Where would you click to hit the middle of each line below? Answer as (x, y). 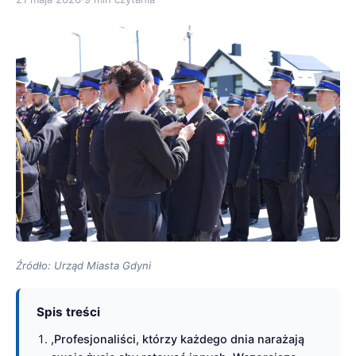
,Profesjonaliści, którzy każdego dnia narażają (178, 339)
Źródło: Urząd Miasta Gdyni (83, 265)
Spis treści (68, 312)
